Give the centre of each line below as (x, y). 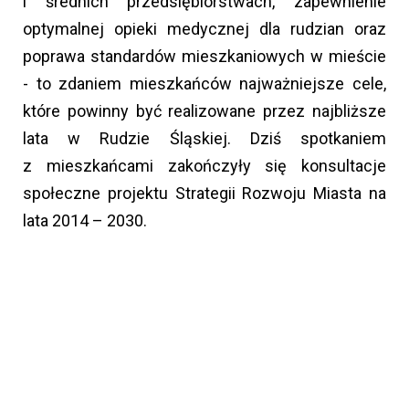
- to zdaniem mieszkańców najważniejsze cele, (204, 83)
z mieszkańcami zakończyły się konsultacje (204, 165)
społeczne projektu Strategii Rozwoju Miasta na (204, 193)
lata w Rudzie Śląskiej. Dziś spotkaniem (204, 138)
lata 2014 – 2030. (85, 220)
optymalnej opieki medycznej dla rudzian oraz (204, 28)
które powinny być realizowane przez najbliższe (204, 110)
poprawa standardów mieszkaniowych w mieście (204, 56)
